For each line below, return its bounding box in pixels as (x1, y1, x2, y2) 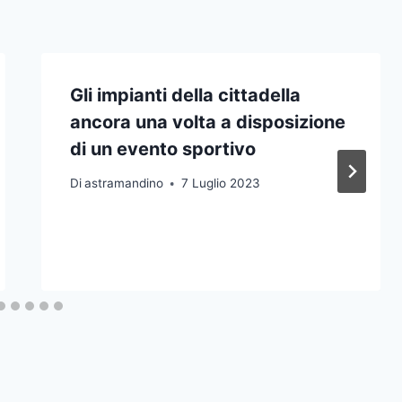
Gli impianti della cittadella (69, 83, 301, 106)
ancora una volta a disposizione (69, 110, 345, 133)
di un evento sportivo (69, 137, 256, 160)
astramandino (83, 176, 163, 191)
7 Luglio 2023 (180, 176, 260, 191)
